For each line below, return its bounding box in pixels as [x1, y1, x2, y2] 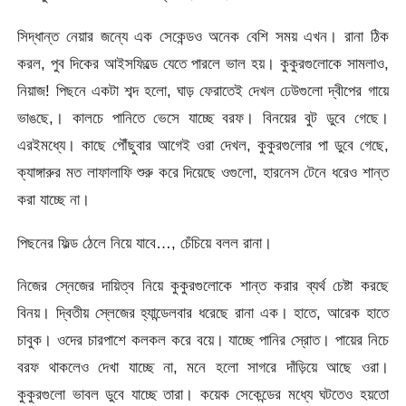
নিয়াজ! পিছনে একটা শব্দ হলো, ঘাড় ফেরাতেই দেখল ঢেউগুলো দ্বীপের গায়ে [17, 82, 389, 101]
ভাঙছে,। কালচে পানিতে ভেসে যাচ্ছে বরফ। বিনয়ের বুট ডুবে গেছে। [17, 109, 389, 128]
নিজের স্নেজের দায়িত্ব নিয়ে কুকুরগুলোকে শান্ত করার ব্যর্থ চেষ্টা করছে [17, 275, 389, 295]
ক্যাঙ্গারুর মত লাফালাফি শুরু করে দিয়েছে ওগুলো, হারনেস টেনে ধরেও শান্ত [17, 163, 389, 182]
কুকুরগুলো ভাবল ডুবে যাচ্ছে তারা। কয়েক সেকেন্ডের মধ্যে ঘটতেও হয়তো [17, 384, 389, 403]
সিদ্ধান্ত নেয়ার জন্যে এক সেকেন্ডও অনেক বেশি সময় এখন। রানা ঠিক [17, 27, 389, 46]
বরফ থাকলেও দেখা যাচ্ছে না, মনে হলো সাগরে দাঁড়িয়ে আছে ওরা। [17, 357, 389, 376]
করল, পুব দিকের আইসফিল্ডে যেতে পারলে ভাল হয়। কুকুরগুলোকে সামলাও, [17, 54, 389, 73]
